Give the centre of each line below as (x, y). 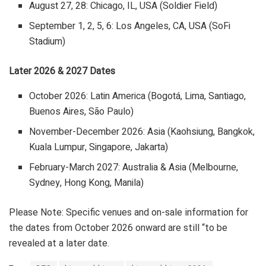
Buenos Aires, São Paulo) (83, 112)
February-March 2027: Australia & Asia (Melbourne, (134, 168)
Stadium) (49, 42)
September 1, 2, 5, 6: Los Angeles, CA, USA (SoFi (130, 26)
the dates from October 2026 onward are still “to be (118, 228)
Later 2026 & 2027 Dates (62, 71)
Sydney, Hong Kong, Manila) (88, 183)
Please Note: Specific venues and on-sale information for (129, 213)
